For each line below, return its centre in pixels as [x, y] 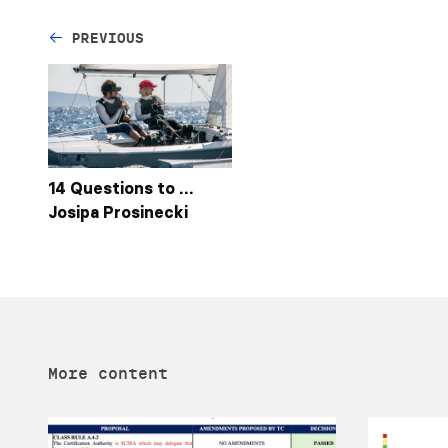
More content [108, 373]
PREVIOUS [108, 38]
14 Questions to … [120, 187]
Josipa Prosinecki [118, 211]
